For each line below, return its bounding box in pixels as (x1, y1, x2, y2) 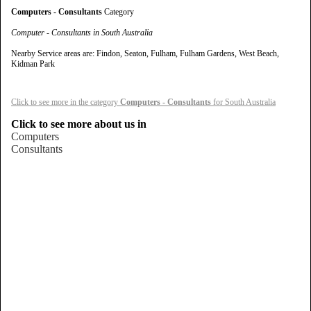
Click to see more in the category (11, 97, 120, 107)
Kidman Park (11, 59, 55, 69)
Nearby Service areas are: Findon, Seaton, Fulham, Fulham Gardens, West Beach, (11, 49, 279, 58)
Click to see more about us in (11, 118, 146, 130)
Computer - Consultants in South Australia (11, 28, 153, 37)
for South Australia (211, 97, 276, 107)
